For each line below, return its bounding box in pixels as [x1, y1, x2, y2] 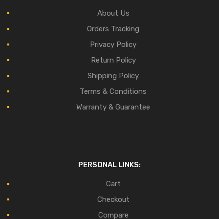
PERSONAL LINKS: [78, 160, 141, 169]
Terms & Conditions [80, 87, 147, 96]
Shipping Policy [88, 71, 139, 80]
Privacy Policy [90, 40, 136, 49]
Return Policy [90, 55, 136, 65]
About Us [97, 8, 130, 18]
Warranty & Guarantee [76, 102, 150, 111]
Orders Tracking [87, 24, 139, 33]
